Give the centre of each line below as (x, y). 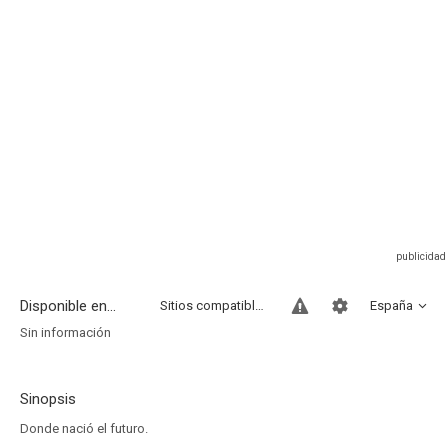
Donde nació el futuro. (84, 428)
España (391, 305)
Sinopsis (48, 399)
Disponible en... (68, 306)
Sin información (65, 332)
